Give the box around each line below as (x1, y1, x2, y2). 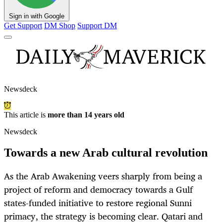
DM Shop (44, 21, 75, 30)
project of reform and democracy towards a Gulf (4, 182, 193, 197)
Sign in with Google (9, 12, 64, 20)
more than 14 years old (48, 111, 124, 119)
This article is (4, 111, 48, 119)
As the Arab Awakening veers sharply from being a (4, 168, 202, 184)
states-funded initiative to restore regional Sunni (4, 195, 192, 211)
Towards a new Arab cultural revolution (4, 146, 208, 160)
